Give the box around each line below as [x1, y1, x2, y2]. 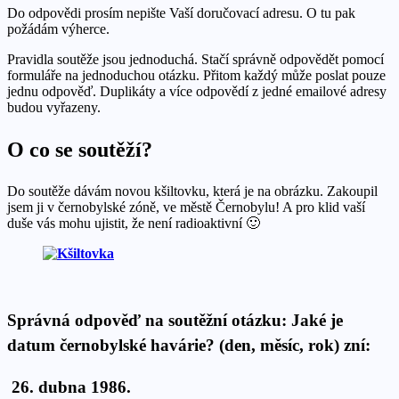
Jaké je [291, 311, 343, 330]
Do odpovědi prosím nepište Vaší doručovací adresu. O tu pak [7, 4, 355, 20]
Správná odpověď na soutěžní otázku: [7, 311, 291, 330]
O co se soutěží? [7, 137, 152, 161]
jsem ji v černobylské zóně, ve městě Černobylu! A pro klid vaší [7, 199, 365, 215]
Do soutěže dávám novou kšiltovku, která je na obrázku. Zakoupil [7, 183, 378, 199]
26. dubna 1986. [7, 378, 131, 397]
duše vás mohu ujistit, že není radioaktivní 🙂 [7, 215, 260, 231]
